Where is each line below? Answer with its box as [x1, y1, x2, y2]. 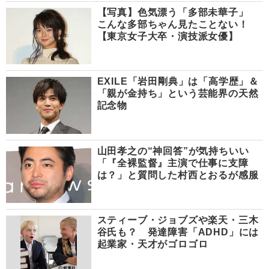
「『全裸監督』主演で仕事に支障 [97, 157, 249, 168]
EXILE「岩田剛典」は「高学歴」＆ [97, 76, 259, 87]
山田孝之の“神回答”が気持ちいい [97, 145, 259, 156]
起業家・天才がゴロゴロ [97, 239, 208, 250]
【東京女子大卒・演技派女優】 [97, 31, 238, 41]
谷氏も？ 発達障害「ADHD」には [97, 227, 259, 238]
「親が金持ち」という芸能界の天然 [97, 88, 259, 99]
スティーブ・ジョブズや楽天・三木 [97, 215, 259, 226]
